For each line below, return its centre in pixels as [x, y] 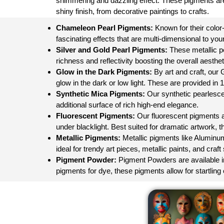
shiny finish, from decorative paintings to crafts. [132, 11]
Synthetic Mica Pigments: [101, 94]
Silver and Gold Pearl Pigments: [112, 50]
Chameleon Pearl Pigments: [104, 28]
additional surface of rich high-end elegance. [127, 105]
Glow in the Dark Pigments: [105, 72]
